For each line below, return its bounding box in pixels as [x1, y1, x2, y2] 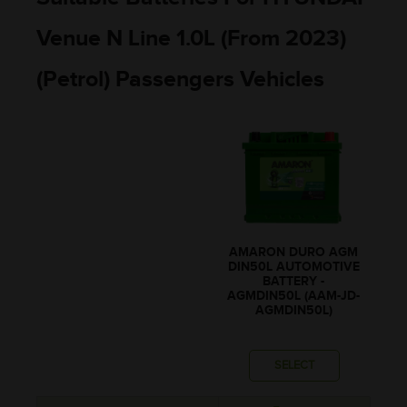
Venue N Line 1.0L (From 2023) [36, 24, 346, 53]
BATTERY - [263, 273, 324, 290]
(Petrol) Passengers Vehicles [36, 65, 324, 94]
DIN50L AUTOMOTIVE [227, 259, 360, 275]
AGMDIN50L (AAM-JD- [227, 288, 360, 304]
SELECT [273, 357, 314, 372]
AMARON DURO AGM [229, 244, 358, 261]
